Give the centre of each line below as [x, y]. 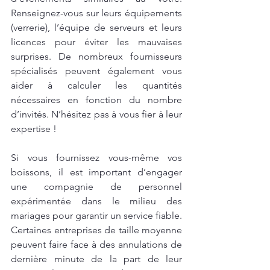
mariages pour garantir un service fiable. [96, 216]
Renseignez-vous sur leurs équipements [96, 13]
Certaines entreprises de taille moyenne [96, 230]
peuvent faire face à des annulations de [96, 245]
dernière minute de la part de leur [96, 259]
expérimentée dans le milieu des [96, 201]
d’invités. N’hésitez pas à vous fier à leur [96, 115]
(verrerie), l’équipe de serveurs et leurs [96, 28]
